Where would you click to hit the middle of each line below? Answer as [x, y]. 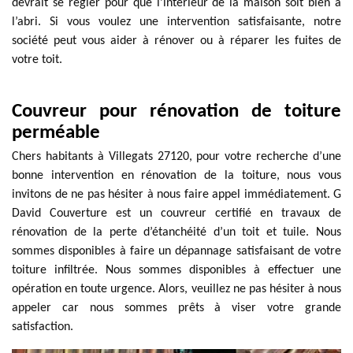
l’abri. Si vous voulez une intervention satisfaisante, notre [176, 22]
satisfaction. [43, 327]
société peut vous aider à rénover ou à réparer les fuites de [176, 41]
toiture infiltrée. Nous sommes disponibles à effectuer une [176, 270]
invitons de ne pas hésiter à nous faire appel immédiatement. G [176, 195]
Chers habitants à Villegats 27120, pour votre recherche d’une [176, 157]
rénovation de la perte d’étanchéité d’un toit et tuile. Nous [176, 232]
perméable [56, 133]
